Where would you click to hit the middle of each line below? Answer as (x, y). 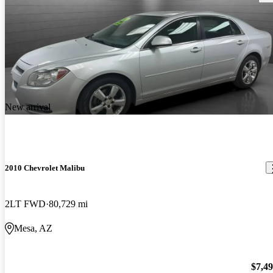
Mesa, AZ (33, 228)
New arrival (28, 107)
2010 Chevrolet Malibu (45, 168)
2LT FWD (25, 204)
